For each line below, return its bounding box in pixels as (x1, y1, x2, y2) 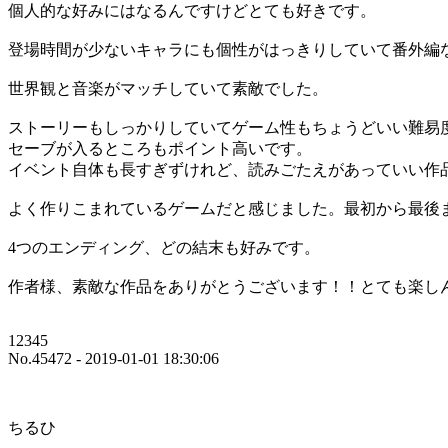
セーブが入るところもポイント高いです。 (8, 139, 312, 157)
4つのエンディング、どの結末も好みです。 (8, 238, 320, 256)
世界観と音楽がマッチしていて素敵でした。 (8, 79, 328, 97)
